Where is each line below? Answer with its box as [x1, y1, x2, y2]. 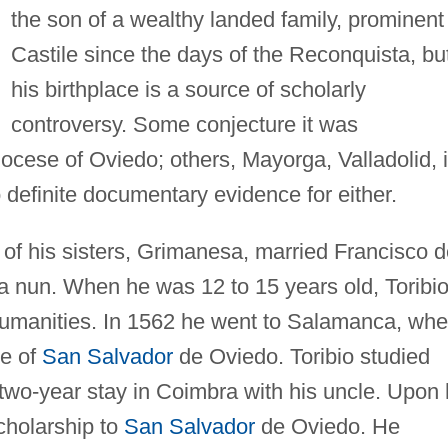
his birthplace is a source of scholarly [10, 76, 366, 102]
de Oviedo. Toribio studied [172, 343, 430, 369]
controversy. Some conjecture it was [10, 111, 358, 137]
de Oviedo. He [254, 413, 400, 439]
